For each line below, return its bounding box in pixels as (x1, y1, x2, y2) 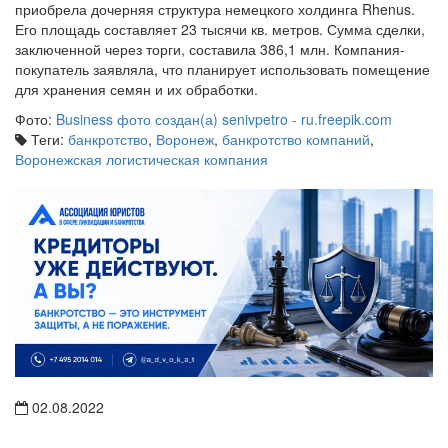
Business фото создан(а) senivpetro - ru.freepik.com (56, 108, 392, 129)
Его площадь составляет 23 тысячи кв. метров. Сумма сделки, (15, 18, 425, 39)
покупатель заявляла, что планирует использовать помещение (15, 58, 430, 79)
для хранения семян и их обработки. (15, 78, 258, 99)
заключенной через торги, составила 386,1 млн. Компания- (15, 38, 405, 59)
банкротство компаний (222, 128, 370, 149)
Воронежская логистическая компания (15, 148, 268, 169)
